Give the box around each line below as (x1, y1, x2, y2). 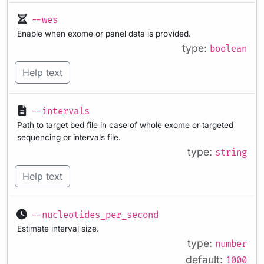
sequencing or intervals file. (17, 132, 121, 142)
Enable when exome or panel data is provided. (17, 29, 191, 39)
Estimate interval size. (17, 223, 99, 233)
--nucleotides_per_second (31, 209, 159, 221)
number (215, 238, 247, 250)
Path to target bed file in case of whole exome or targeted (17, 120, 233, 130)
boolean (210, 44, 247, 55)
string (215, 147, 247, 159)
